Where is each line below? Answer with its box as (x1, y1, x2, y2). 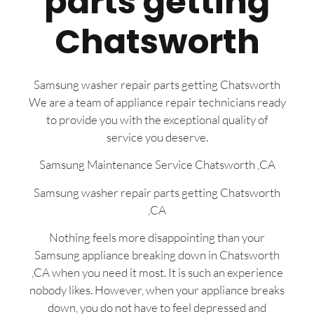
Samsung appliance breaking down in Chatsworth (34, 247, 280, 263)
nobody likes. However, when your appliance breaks (29, 282, 285, 298)
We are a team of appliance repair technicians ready (28, 95, 286, 110)
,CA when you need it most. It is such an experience (31, 265, 283, 280)
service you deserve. (106, 130, 208, 145)
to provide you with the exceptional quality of (46, 112, 268, 128)
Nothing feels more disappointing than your (49, 230, 265, 245)
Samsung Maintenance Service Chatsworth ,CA (39, 157, 275, 172)
